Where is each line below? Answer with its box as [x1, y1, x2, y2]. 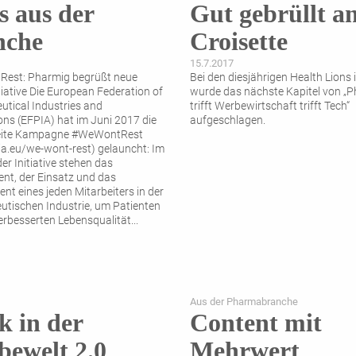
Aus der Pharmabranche [190, 296, 298, 308]
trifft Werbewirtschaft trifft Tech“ [190, 99, 350, 114]
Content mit [190, 308, 322, 338]
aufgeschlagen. [190, 114, 265, 128]
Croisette [190, 27, 288, 56]
